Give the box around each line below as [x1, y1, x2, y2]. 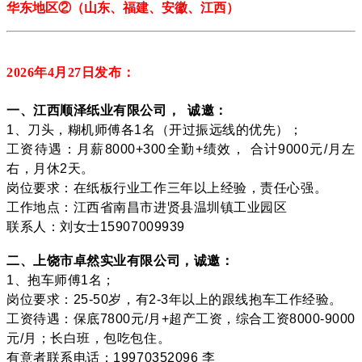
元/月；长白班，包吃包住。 [6, 330, 171, 345]
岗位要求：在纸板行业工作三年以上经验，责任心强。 [6, 180, 328, 195]
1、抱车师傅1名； [6, 272, 116, 287]
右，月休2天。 [6, 161, 95, 175]
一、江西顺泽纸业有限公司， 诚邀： [6, 103, 228, 117]
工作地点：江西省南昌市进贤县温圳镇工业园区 [6, 200, 288, 214]
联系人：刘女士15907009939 [6, 219, 185, 234]
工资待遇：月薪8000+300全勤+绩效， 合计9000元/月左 [6, 141, 356, 156]
